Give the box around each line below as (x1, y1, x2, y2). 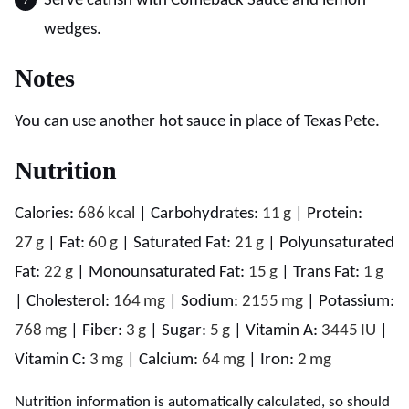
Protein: (307, 205, 362, 224)
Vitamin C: (15, 351, 89, 370)
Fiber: (82, 322, 126, 341)
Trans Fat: (293, 264, 363, 282)
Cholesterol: (26, 293, 113, 311)
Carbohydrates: (151, 205, 262, 224)
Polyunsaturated (279, 235, 394, 253)
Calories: (15, 205, 78, 224)
